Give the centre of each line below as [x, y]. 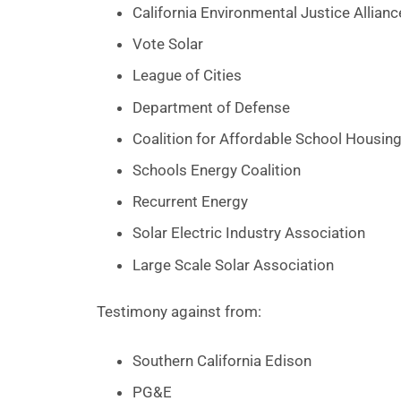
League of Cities [187, 76]
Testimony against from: [179, 311]
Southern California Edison [222, 360]
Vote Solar [167, 44]
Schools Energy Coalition [216, 170]
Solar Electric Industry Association [248, 233]
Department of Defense [211, 107]
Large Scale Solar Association [233, 264]
